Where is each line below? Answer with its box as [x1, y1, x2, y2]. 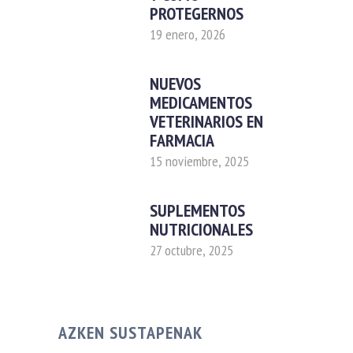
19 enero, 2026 [150, 24, 225, 43]
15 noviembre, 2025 [150, 151, 249, 170]
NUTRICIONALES [150, 217, 253, 240]
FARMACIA [150, 128, 214, 151]
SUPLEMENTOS [150, 199, 245, 221]
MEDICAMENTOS [150, 91, 252, 113]
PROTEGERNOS [150, 2, 243, 24]
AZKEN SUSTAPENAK [58, 321, 203, 344]
